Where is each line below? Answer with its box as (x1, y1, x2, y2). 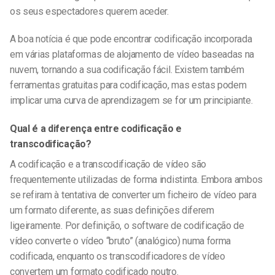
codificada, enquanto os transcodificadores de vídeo (10, 250, 225, 263)
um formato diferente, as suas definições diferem (10, 204, 214, 217)
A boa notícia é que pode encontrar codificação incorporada (10, 33, 252, 45)
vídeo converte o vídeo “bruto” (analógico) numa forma (10, 235, 231, 247)
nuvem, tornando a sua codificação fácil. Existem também (10, 64, 244, 76)
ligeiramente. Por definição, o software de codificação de (10, 220, 244, 232)
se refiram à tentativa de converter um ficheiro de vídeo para (10, 189, 257, 201)
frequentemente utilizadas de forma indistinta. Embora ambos (10, 174, 263, 186)
